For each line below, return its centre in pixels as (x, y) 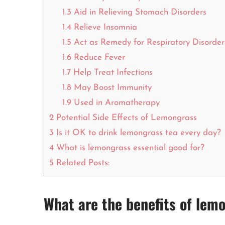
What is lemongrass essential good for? (129, 148)
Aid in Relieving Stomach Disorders (139, 13)
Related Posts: (82, 163)
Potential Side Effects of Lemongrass (125, 118)
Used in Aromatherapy (115, 103)
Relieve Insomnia (104, 28)
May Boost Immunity (111, 88)
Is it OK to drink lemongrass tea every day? (137, 133)
